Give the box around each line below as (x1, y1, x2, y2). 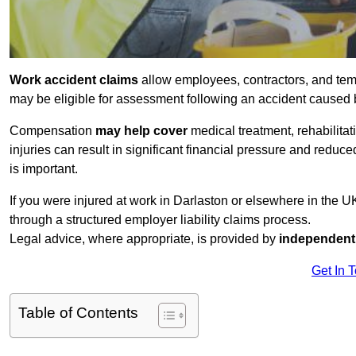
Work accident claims (10, 73, 138, 87)
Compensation (10, 124, 95, 138)
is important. (10, 162, 78, 176)
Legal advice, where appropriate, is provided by (10, 232, 279, 246)
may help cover (95, 124, 188, 138)
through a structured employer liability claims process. (10, 213, 311, 227)
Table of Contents (18, 304, 138, 322)
